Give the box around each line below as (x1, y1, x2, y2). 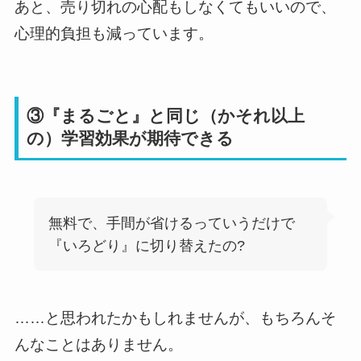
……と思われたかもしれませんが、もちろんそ (14, 309, 336, 327)
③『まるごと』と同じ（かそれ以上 (27, 106, 305, 125)
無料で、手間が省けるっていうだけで (48, 214, 295, 231)
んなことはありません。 (14, 336, 183, 354)
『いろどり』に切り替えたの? (48, 237, 245, 254)
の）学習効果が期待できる (27, 128, 234, 147)
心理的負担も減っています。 (14, 24, 214, 42)
